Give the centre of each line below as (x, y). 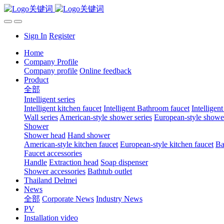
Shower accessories (55, 171)
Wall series (41, 117)
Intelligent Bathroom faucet (146, 108)
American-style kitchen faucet (71, 144)
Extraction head (74, 162)
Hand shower (89, 135)
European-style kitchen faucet (167, 144)
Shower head (45, 135)
